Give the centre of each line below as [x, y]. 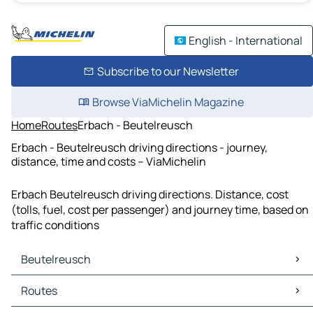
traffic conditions [55, 225]
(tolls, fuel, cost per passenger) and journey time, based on [160, 210]
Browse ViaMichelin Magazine [168, 102]
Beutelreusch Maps [64, 283]
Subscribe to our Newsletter [168, 71]
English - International [246, 41]
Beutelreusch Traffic [67, 299]
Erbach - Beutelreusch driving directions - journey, [139, 147]
